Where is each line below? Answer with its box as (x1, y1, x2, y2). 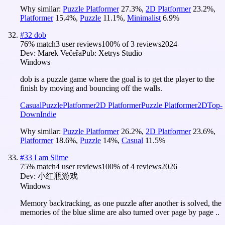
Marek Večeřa (38, 48, 82, 57)
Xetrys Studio (98, 48, 142, 57)
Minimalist (127, 13, 161, 22)
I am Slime (34, 153, 68, 162)
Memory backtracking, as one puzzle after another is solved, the (20, 198, 221, 207)
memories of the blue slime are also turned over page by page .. (20, 207, 219, 216)
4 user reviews (56, 162, 101, 171)
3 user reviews (56, 39, 101, 48)
